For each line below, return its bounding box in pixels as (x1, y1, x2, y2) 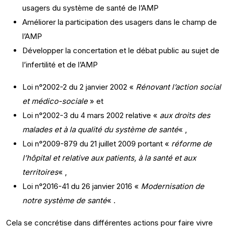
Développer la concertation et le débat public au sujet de (22, 46, 219, 55)
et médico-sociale (22, 96, 88, 106)
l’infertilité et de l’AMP (22, 60, 98, 69)
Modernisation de (141, 181, 204, 191)
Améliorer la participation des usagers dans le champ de (22, 17, 217, 27)
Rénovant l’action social (136, 82, 221, 92)
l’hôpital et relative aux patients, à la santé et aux (22, 153, 196, 163)
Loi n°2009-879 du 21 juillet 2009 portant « (22, 139, 171, 148)
